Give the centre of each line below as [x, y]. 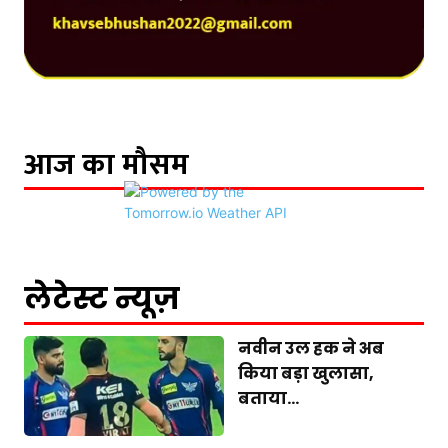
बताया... [268, 398]
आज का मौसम [106, 164]
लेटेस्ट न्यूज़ [102, 298]
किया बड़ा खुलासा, [306, 373]
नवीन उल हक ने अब [311, 348]
